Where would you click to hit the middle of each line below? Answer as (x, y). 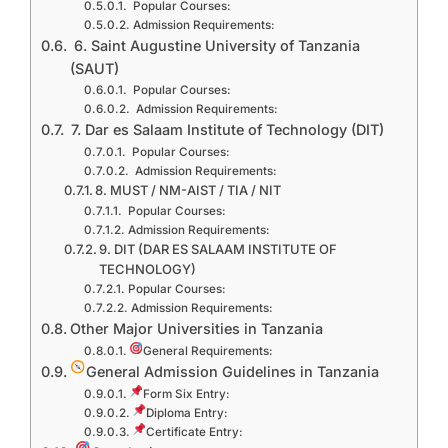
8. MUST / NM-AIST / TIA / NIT (188, 190)
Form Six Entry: (186, 394)
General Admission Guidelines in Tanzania (233, 371)
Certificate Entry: (194, 432)
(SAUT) (94, 68)
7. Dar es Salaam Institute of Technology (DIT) (225, 129)
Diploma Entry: (186, 413)
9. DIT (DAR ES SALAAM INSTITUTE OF (218, 249)
